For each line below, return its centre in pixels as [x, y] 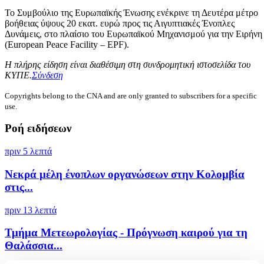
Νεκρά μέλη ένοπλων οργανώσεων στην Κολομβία [125, 174]
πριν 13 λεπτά [31, 210]
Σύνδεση [47, 75]
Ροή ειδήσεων [38, 128]
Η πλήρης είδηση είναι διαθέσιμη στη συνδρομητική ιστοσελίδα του [128, 64]
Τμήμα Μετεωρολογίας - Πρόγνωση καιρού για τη [126, 233]
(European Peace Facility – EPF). [67, 44]
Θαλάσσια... [34, 246]
